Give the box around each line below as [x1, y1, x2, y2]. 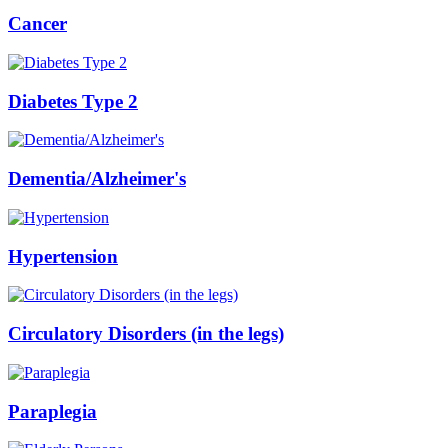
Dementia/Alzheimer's [8, 168, 186, 190]
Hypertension [8, 245, 118, 267]
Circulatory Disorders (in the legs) [8, 323, 284, 345]
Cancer [8, 13, 67, 35]
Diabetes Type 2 [8, 90, 138, 112]
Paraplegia [8, 400, 97, 422]
